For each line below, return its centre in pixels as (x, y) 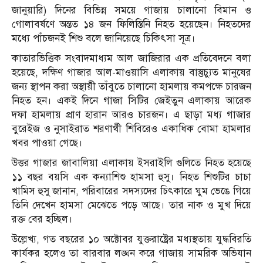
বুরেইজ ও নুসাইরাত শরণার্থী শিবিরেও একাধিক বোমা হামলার (131, 129)
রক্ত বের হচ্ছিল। (42, 219)
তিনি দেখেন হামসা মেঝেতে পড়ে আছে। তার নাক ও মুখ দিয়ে (131, 205)
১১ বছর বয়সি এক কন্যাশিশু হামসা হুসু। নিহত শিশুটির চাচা (131, 177)
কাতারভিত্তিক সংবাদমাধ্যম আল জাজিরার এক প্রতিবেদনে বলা (131, 58)
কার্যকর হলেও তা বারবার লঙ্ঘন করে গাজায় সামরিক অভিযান (131, 253)
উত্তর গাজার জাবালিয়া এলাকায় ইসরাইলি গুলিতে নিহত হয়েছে (131, 163)
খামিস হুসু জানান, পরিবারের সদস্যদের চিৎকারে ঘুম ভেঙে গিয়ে (131, 191)
